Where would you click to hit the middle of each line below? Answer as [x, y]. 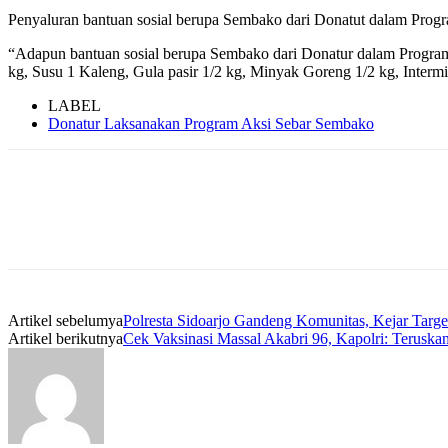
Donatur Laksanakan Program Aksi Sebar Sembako [211, 123]
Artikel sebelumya [65, 320]
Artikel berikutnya [65, 338]
